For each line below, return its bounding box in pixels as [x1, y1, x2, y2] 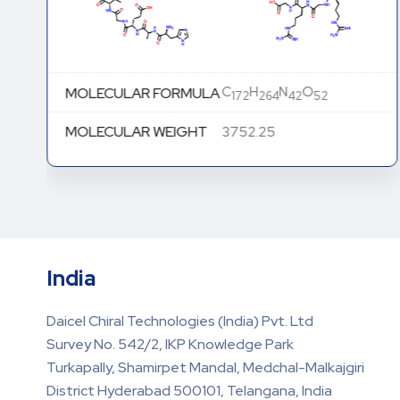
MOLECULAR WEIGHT [64, 121, 207, 141]
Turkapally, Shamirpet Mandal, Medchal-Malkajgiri [46, 357, 364, 377]
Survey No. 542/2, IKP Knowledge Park [46, 334, 294, 354]
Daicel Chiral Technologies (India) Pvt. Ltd [46, 311, 313, 330]
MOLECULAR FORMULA [64, 84, 220, 104]
